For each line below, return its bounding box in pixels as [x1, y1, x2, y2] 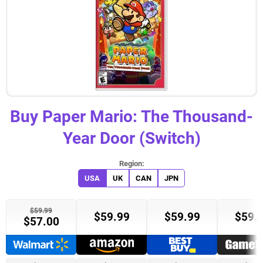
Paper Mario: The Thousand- [42, 107, 253, 127]
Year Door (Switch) [62, 129, 201, 149]
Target [16, 239, 43, 251]
